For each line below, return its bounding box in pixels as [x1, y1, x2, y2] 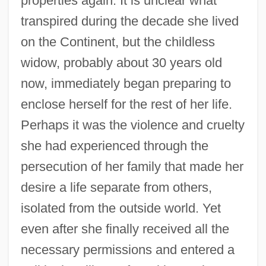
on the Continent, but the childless [20, 34, 215, 49]
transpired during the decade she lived [20, 13, 239, 28]
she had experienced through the [20, 138, 208, 153]
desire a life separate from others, [20, 179, 212, 195]
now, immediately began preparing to [20, 75, 231, 91]
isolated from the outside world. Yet [20, 200, 221, 216]
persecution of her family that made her [20, 159, 243, 174]
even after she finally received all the [20, 221, 229, 236]
